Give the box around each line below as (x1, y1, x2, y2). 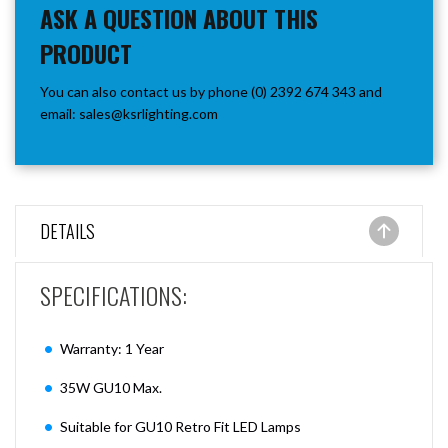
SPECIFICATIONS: (40, 277, 187, 313)
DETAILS (40, 218, 95, 244)
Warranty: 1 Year (60, 340, 164, 357)
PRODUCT (40, 35, 132, 71)
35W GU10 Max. (60, 379, 162, 396)
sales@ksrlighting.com (79, 105, 218, 122)
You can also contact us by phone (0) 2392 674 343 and (40, 83, 382, 100)
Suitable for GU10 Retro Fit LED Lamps (60, 418, 301, 435)
